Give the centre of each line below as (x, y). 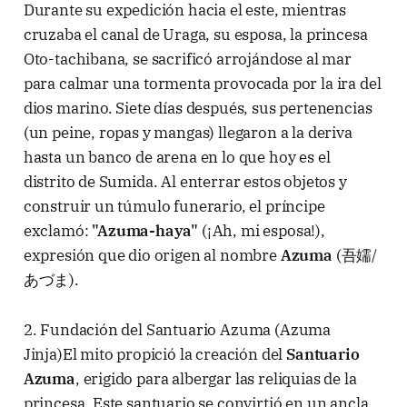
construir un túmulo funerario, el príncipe (174, 207)
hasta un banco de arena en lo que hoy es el (177, 158)
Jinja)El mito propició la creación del (155, 355)
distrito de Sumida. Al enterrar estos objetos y (185, 182)
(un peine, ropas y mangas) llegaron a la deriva (188, 133)
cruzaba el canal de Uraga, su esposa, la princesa (195, 35)
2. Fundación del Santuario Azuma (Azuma (177, 330)
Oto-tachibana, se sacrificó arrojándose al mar (187, 60)
